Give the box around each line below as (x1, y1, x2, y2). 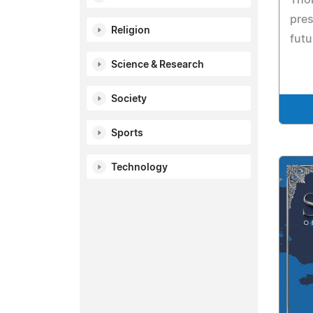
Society (111, 94, 147, 104)
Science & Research (111, 60, 204, 70)
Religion (111, 26, 150, 36)
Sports (111, 129, 143, 138)
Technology (111, 163, 168, 173)
